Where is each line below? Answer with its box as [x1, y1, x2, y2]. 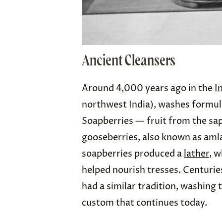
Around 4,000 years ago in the [82, 82, 215, 95]
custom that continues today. [82, 197, 207, 210]
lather [184, 148, 209, 161]
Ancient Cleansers [82, 51, 176, 70]
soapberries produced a [82, 148, 184, 161]
